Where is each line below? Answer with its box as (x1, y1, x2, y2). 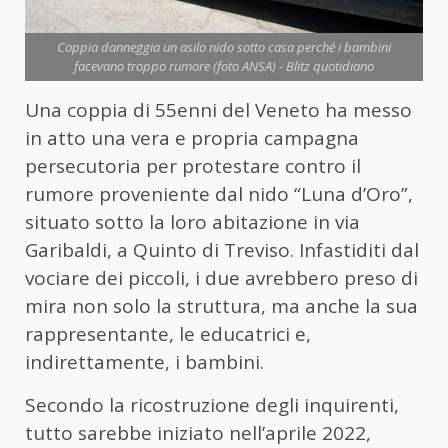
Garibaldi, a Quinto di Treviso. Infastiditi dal (25, 237, 419, 264)
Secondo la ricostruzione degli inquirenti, (25, 392, 399, 419)
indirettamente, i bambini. (25, 349, 264, 376)
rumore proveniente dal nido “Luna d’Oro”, (25, 181, 413, 208)
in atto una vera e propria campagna (25, 125, 359, 152)
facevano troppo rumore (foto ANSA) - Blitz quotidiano (74, 57, 374, 76)
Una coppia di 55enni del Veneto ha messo (25, 97, 412, 124)
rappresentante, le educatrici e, (25, 321, 311, 348)
